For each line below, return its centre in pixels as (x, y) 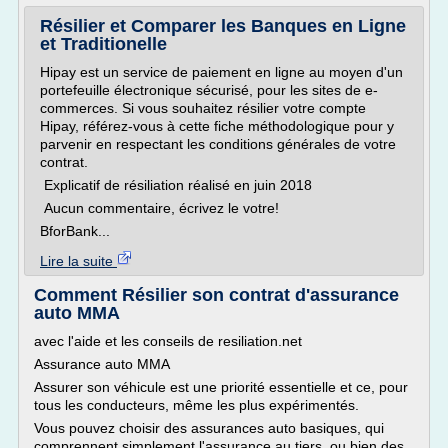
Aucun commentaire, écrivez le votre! (159, 208)
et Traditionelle (103, 44)
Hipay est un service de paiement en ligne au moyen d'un (221, 72)
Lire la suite (78, 261)
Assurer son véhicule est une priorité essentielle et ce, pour (221, 387)
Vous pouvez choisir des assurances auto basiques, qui (209, 428)
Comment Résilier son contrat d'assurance (216, 295)
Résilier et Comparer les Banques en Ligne (223, 26)
